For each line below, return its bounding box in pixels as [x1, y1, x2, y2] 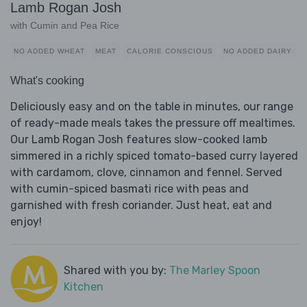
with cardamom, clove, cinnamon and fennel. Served [10, 166, 282, 180]
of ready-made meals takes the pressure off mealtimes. [10, 116, 295, 130]
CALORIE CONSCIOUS [127, 47, 213, 56]
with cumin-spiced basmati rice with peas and [10, 182, 249, 196]
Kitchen [63, 280, 103, 294]
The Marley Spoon [169, 264, 260, 278]
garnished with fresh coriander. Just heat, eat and [10, 199, 272, 212]
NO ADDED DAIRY [223, 47, 292, 56]
